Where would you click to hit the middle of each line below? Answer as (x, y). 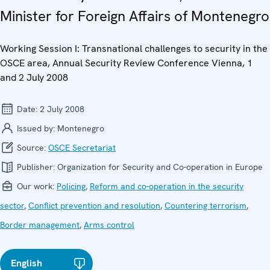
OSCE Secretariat (82, 147)
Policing (71, 186)
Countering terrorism (206, 205)
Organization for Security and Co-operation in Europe (160, 167)
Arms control (109, 224)
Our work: (36, 186)
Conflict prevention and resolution (94, 205)
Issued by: (36, 128)
